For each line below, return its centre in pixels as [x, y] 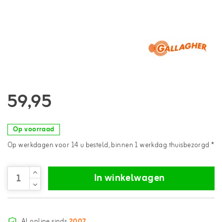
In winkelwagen [129, 178]
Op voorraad [34, 129]
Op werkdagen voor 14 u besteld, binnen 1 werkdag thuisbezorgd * [111, 145]
